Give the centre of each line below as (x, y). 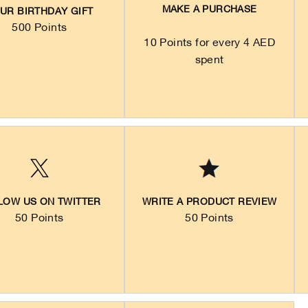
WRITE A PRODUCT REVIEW (209, 202)
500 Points (40, 29)
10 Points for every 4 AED (210, 44)
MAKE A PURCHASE (209, 10)
